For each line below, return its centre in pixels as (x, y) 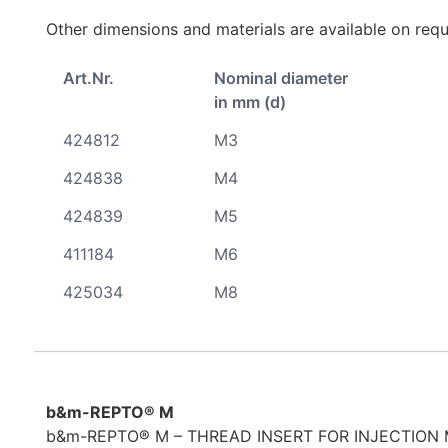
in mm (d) (249, 101)
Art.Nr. (88, 77)
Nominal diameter (280, 77)
